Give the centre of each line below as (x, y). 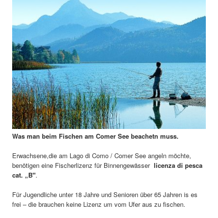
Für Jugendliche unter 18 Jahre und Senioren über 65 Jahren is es (105, 194)
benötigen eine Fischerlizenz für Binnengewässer (82, 165)
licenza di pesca (177, 165)
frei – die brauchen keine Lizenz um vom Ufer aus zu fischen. (99, 204)
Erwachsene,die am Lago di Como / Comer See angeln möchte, (102, 155)
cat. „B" (24, 175)
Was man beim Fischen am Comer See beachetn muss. (95, 136)
